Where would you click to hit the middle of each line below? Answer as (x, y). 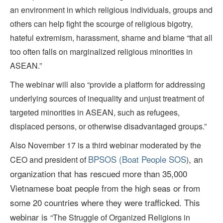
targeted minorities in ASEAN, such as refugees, (95, 112)
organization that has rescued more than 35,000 (99, 174)
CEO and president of (49, 160)
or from (187, 188)
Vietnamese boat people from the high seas (92, 188)
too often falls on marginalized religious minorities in (101, 52)
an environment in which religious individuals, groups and (111, 10)
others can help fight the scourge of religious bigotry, (101, 24)
